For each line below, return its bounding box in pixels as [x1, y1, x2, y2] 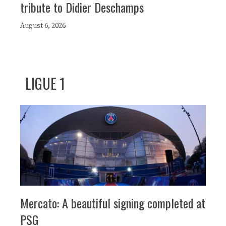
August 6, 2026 [20, 21, 66, 31]
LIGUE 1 [25, 73, 65, 94]
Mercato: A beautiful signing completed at [20, 194, 205, 212]
